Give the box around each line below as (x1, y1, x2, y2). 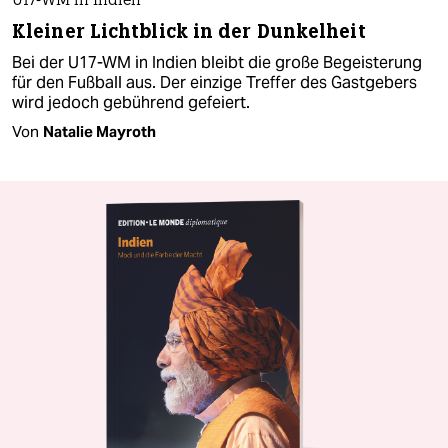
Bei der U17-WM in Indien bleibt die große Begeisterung (12, 52, 422, 74)
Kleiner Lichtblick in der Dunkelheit (12, 19, 366, 45)
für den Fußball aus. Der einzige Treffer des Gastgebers (12, 72, 417, 94)
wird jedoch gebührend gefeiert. (12, 92, 250, 114)
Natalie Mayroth (43, 122, 156, 142)
